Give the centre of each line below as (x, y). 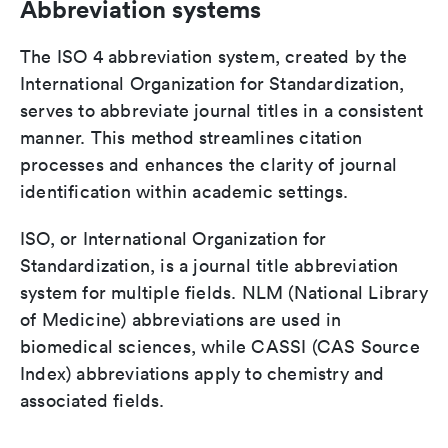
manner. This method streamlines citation (191, 138)
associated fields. (92, 401)
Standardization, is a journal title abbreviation (209, 266)
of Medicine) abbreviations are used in (181, 320)
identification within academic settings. (184, 192)
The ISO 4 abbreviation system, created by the (214, 57)
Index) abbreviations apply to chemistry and (202, 374)
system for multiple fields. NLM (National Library (224, 293)
